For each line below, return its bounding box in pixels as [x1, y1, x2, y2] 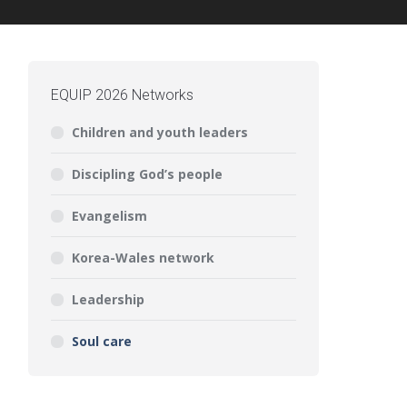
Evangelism [72, 207, 147, 224]
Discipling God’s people [72, 165, 223, 183]
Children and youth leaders [72, 124, 248, 141]
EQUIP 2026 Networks [51, 86, 194, 104]
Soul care [72, 333, 132, 350]
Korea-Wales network [72, 249, 214, 266]
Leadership [72, 291, 144, 308]
